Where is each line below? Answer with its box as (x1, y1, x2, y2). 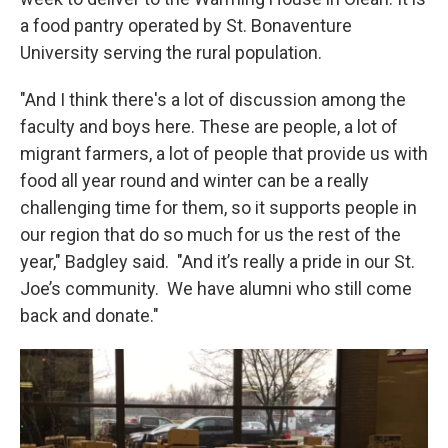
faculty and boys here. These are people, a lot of (20, 116, 398, 137)
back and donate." (20, 305, 175, 326)
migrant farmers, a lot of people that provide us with (20, 143, 428, 164)
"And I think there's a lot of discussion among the (20, 89, 406, 110)
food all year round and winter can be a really (20, 170, 369, 191)
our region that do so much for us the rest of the (20, 224, 401, 245)
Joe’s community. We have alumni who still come (20, 278, 412, 299)
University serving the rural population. (20, 42, 326, 63)
